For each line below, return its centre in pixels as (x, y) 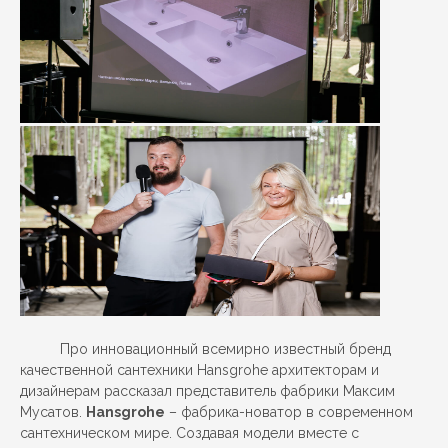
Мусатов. (53, 412)
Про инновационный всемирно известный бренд (225, 349)
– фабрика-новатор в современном (289, 412)
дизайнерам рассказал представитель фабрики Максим (207, 391)
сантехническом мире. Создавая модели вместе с (189, 433)
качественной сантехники (108, 370)
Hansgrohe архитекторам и (288, 370)
